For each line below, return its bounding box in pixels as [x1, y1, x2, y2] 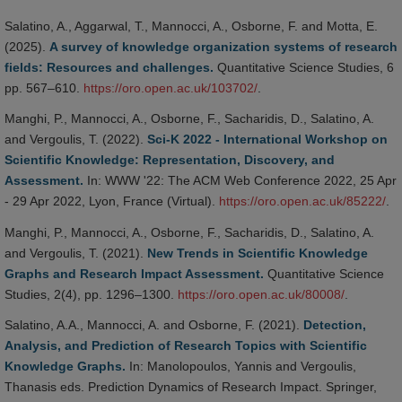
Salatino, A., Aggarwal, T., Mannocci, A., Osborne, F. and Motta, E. [4, 18, 378, 33]
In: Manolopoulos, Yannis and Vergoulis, [126, 359, 356, 374]
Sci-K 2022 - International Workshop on [147, 132, 388, 147]
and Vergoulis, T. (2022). [4, 132, 147, 147]
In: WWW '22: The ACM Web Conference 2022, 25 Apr [83, 173, 397, 188]
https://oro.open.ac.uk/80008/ [178, 286, 345, 301]
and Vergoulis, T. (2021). [4, 245, 147, 260]
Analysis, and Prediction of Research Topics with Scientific [4, 338, 367, 354]
